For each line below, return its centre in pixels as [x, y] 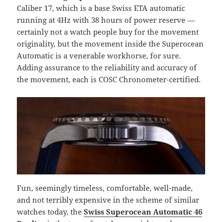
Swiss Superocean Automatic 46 [143, 212]
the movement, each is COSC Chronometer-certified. [109, 80]
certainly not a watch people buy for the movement [108, 32]
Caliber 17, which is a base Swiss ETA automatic [101, 8]
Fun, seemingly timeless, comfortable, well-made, [105, 188]
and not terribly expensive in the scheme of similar [108, 200]
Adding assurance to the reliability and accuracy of [107, 68]
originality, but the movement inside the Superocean [111, 44]
